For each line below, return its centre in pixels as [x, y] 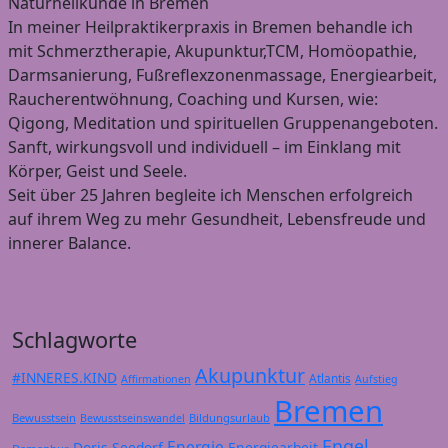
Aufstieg [376, 379]
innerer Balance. [69, 243]
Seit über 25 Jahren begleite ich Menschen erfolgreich [210, 195]
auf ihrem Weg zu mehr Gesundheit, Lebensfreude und [217, 219]
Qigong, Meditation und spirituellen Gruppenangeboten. [223, 123]
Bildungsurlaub [229, 418]
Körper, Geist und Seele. [97, 171]
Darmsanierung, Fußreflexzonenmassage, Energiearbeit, [222, 75]
